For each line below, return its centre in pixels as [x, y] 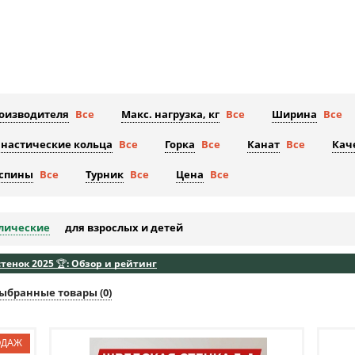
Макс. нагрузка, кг [170, 115]
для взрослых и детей [124, 228]
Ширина [294, 115]
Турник [105, 175]
